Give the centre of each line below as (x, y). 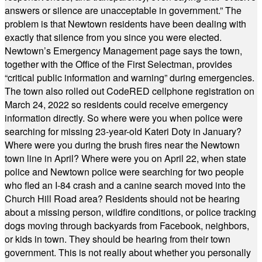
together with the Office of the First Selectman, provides (118, 64)
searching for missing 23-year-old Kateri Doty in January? (123, 131)
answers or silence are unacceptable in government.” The (123, 10)
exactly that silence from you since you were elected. (113, 37)
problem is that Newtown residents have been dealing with (125, 24)
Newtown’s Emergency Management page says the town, (123, 51)
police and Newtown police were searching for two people (124, 172)
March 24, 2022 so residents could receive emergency (116, 104)
